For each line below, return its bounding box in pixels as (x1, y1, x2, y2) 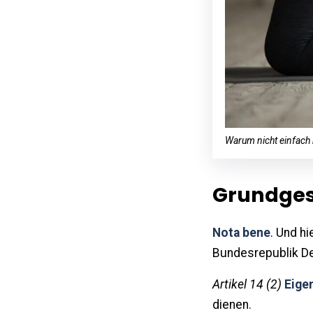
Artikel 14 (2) (212, 277, 282, 291)
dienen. (212, 297, 252, 312)
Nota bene (212, 225, 270, 240)
